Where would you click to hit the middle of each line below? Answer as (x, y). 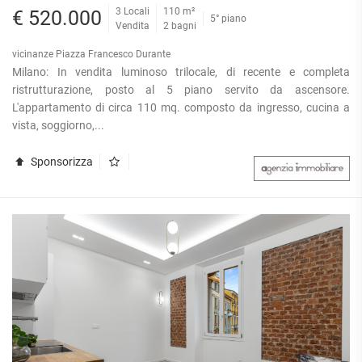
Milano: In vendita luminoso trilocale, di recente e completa (181, 72)
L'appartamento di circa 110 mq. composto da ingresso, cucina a (181, 107)
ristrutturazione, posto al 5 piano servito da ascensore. (181, 89)
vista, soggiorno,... (58, 125)
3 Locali (133, 11)
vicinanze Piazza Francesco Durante (91, 54)
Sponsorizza (60, 161)
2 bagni (180, 25)
